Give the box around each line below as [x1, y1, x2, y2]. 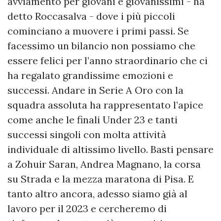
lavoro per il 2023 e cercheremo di [7, 202, 167, 215]
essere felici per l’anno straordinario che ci [7, 54, 208, 67]
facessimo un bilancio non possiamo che [7, 39, 195, 52]
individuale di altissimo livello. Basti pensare [7, 143, 214, 156]
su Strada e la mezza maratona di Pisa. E [7, 173, 194, 185]
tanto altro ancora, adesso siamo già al [7, 187, 187, 200]
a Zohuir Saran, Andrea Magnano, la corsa [7, 158, 201, 171]
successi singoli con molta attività [7, 128, 166, 141]
